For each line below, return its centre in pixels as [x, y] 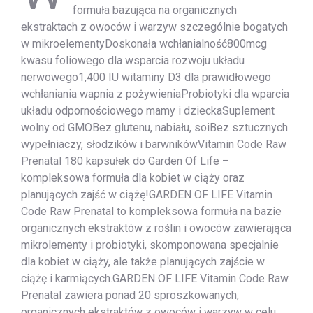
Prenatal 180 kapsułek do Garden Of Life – [125, 161]
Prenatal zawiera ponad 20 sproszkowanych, [130, 295]
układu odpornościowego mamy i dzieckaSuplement [148, 110]
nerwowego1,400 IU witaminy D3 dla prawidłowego [146, 77]
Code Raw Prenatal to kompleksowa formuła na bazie [151, 211]
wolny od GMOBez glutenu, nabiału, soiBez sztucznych [154, 127]
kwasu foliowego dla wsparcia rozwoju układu [133, 60]
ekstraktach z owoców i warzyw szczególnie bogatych [154, 27]
